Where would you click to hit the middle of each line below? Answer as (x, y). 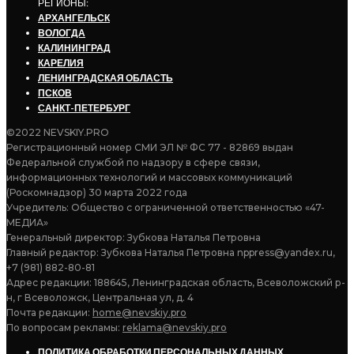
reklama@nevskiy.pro (175, 327)
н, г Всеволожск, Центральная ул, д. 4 (100, 297)
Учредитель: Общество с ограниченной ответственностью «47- (166, 207)
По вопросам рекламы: (64, 327)
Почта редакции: (49, 312)
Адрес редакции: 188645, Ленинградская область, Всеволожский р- (176, 282)
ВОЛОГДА (62, 32)
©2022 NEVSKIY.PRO (58, 132)
